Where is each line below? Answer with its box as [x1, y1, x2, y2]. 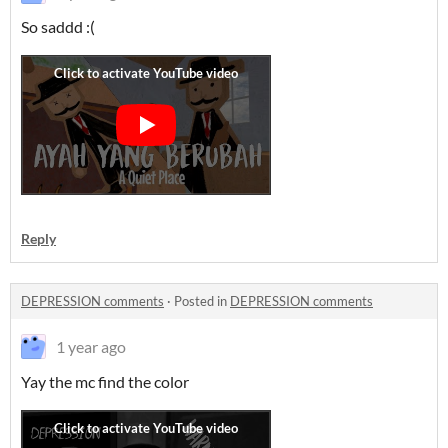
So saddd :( [21, 17, 95, 36]
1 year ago [56, 337, 126, 356]
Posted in [174, 293, 230, 309]
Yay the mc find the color [21, 372, 192, 391]
